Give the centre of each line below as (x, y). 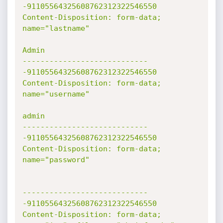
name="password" (56, 160)
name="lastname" (56, 28)
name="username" (56, 94)
